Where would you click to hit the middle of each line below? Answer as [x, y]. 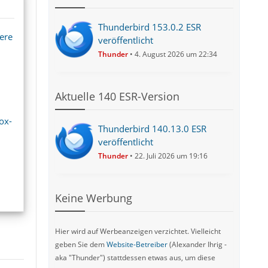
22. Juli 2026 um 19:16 [171, 156]
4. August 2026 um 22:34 [176, 54]
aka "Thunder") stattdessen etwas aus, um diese [135, 258]
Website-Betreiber [137, 244]
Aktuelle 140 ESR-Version [118, 96]
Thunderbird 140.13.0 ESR [153, 129]
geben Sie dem [81, 244]
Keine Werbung [94, 198]
